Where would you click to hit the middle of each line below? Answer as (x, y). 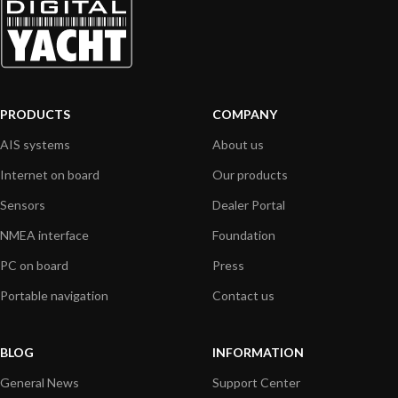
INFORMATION (258, 352)
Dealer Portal (249, 204)
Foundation (244, 235)
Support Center (256, 382)
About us (238, 144)
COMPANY (245, 114)
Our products (250, 174)
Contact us (243, 295)
